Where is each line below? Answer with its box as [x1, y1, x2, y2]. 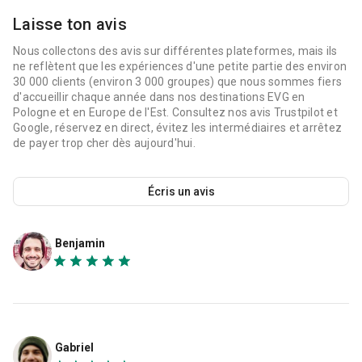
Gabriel [55, 341, 94, 355]
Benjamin [55, 236, 105, 250]
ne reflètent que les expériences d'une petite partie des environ [13, 59, 347, 73]
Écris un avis [148, 184, 216, 198]
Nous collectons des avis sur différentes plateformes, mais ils [13, 44, 338, 57]
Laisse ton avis [13, 14, 127, 34]
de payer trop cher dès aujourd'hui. [13, 136, 196, 149]
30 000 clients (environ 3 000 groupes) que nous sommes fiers [13, 74, 342, 88]
